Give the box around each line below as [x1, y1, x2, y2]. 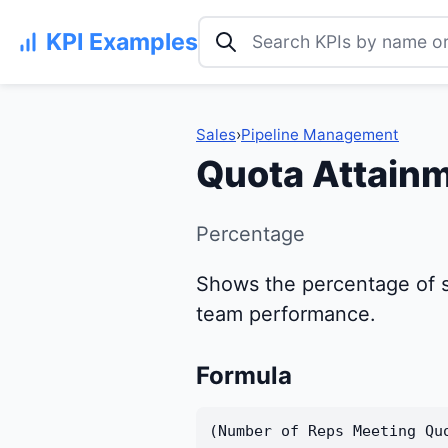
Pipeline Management [241, 125, 399, 145]
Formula [196, 361, 292, 391]
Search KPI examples [196, 18, 396, 42]
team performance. [196, 302, 376, 327]
